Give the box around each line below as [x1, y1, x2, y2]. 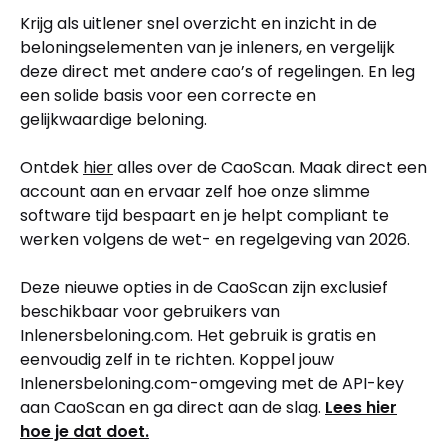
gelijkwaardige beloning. [20, 107, 207, 131]
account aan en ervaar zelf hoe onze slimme [20, 179, 370, 203]
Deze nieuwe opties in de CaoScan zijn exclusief [20, 275, 388, 299]
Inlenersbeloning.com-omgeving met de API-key [20, 371, 404, 395]
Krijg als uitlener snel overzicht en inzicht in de [20, 11, 377, 35]
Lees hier [325, 395, 397, 419]
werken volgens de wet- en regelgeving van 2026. [20, 227, 410, 251]
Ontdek [20, 155, 83, 179]
